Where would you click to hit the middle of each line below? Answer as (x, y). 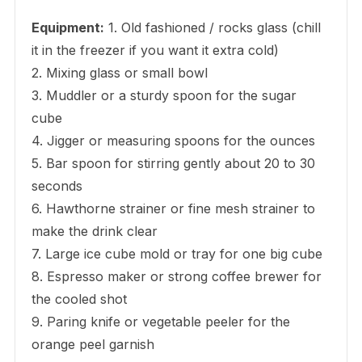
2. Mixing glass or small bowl (119, 73)
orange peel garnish (93, 345)
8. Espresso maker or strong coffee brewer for (176, 277)
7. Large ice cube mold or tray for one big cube (177, 254)
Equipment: (67, 28)
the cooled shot (79, 299)
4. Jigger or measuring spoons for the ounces (173, 141)
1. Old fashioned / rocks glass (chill (212, 28)
